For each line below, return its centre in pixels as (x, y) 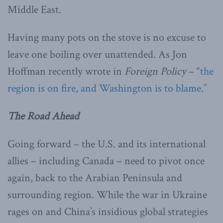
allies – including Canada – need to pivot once (106, 161)
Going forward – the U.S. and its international (107, 144)
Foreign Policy (155, 71)
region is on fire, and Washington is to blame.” (107, 88)
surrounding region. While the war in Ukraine (107, 195)
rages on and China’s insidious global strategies (108, 212)
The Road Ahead (43, 116)
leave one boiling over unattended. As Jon (97, 54)
